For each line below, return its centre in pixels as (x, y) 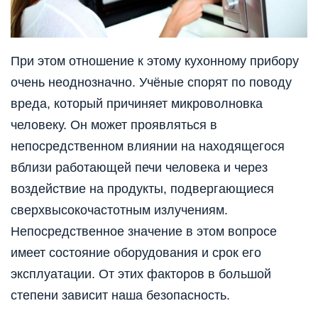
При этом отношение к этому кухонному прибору (155, 61)
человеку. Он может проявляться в (114, 125)
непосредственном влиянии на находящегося (148, 147)
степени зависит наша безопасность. (120, 296)
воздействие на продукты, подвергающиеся (142, 189)
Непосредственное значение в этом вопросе (144, 232)
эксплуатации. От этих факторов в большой (141, 274)
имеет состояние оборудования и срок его (136, 253)
